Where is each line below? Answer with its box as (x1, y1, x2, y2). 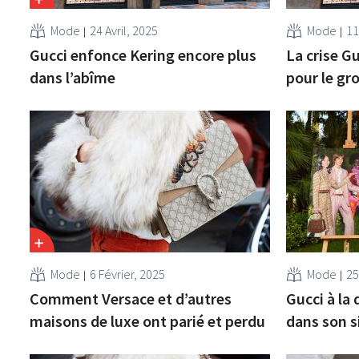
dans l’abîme (30, 67, 116, 87)
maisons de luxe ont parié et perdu (30, 310, 266, 331)
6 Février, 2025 (90, 265, 166, 282)
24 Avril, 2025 (90, 22, 159, 38)
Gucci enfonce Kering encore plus (30, 44, 257, 65)
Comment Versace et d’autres (30, 288, 232, 309)
